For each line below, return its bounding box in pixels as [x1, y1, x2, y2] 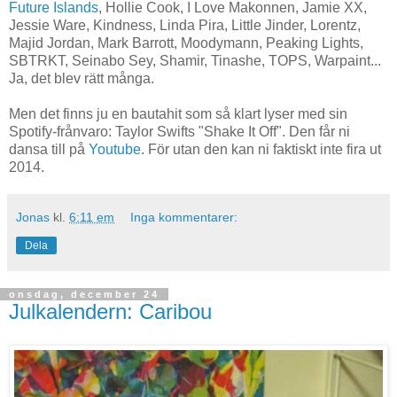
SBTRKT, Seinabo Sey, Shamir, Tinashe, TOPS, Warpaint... [9, 52, 381, 68]
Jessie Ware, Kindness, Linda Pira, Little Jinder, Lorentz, [9, 17, 361, 33]
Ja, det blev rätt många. [9, 70, 154, 86]
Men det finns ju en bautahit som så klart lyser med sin [9, 105, 347, 121]
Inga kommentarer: [130, 209, 238, 224]
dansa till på [9, 141, 89, 157]
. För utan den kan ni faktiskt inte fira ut [141, 141, 381, 157]
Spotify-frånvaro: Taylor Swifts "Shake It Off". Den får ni [9, 123, 350, 139]
